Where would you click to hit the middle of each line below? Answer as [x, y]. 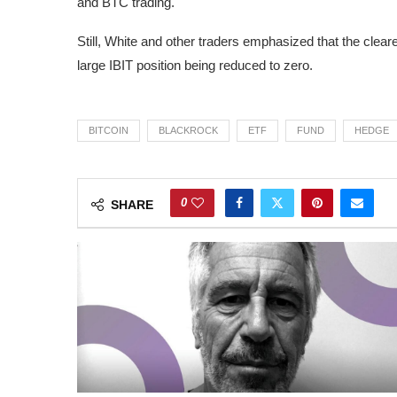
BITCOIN [109, 130]
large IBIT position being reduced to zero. [195, 65]
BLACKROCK [188, 130]
